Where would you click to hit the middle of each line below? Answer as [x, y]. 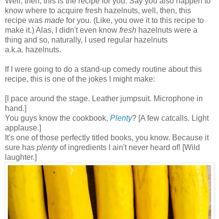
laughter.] [21, 157]
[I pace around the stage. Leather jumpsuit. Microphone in [104, 99]
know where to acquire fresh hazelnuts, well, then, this [98, 11]
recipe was [25, 21]
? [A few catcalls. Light [170, 118]
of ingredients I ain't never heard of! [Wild [129, 148]
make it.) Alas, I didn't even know [62, 30]
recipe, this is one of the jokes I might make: [80, 79]
